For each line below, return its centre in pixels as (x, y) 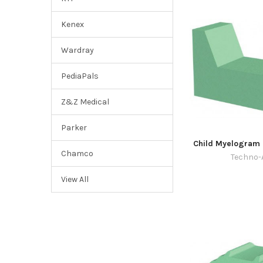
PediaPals (80, 76)
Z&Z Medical (85, 102)
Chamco (77, 154)
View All (75, 179)
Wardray (77, 50)
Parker (74, 128)
